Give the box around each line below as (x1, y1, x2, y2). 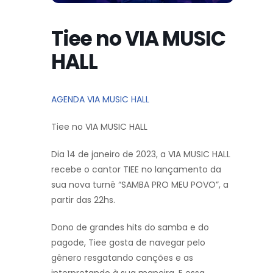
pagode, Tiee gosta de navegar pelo (51, 236, 205, 249)
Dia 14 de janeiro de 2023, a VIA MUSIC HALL (51, 147, 230, 160)
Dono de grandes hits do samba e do (51, 221, 209, 233)
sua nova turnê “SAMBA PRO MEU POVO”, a (51, 178, 229, 191)
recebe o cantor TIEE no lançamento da (51, 163, 221, 175)
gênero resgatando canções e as (51, 251, 193, 264)
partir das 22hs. (51, 193, 115, 206)
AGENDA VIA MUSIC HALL (51, 93, 149, 105)
